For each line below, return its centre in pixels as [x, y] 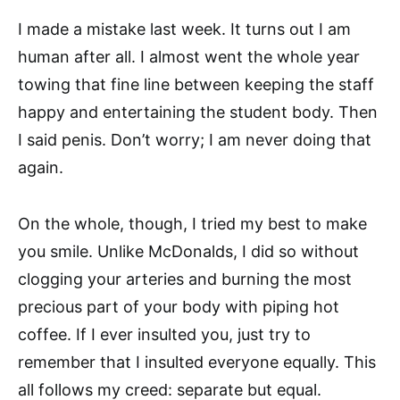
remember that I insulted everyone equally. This [197, 362]
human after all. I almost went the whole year [189, 56]
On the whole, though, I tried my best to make [192, 223]
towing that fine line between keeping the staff [196, 84]
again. [41, 167]
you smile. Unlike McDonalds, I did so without [188, 251]
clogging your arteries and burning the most [185, 279]
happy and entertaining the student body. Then [198, 112]
